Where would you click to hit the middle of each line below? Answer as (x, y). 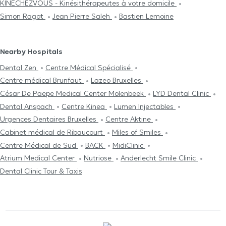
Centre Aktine (129, 119)
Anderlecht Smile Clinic (159, 158)
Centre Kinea (84, 106)
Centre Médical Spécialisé (89, 67)
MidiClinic (129, 145)
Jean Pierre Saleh (82, 16)
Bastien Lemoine (146, 16)
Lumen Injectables (145, 106)
